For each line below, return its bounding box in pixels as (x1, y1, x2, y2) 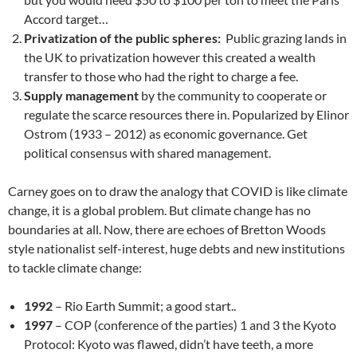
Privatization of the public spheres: (24, 30, 223, 45)
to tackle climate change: (8, 260, 142, 275)
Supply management (24, 88, 141, 103)
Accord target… (24, 11, 108, 26)
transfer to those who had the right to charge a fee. (24, 69, 298, 84)
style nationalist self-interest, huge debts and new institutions (8, 241, 345, 256)
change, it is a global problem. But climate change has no (8, 202, 311, 218)
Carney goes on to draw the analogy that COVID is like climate (8, 183, 347, 198)
